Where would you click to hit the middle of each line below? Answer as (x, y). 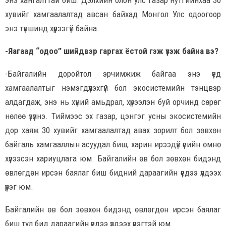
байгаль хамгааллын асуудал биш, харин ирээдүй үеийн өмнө (113, 144)
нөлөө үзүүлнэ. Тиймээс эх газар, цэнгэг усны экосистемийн (113, 116)
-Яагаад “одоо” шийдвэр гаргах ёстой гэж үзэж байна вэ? (112, 51)
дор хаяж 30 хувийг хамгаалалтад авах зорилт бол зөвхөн (113, 130)
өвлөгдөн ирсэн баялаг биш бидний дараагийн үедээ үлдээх (113, 172)
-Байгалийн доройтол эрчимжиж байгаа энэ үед (113, 73)
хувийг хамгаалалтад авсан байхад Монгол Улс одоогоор (113, 14)
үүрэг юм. (19, 186)
